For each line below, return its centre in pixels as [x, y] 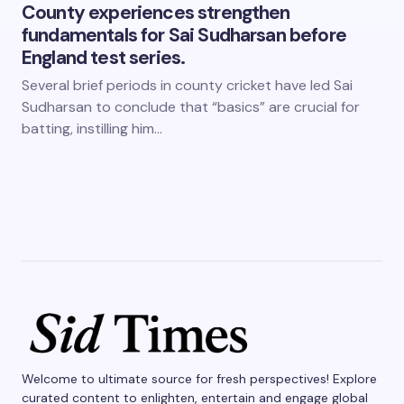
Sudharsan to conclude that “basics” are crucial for [191, 107]
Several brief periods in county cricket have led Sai [187, 85]
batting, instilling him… [92, 129]
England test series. [104, 58]
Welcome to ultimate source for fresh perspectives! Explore [199, 379]
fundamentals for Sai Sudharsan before [184, 35]
